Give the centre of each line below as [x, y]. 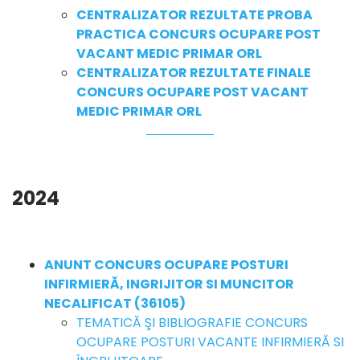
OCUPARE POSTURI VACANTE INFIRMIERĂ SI [210, 342]
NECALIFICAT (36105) [115, 303]
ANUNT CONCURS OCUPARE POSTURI [166, 264]
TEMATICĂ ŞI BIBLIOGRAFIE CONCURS [192, 322]
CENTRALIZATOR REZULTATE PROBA [194, 14]
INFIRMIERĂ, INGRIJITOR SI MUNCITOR [169, 284]
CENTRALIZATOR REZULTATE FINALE [194, 72]
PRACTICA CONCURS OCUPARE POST [198, 34]
